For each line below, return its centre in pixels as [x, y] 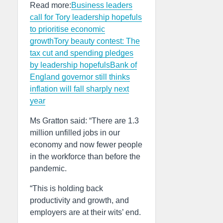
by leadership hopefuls [70, 65]
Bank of [123, 65]
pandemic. [48, 168]
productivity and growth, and [79, 200]
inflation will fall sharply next [79, 89]
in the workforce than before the [85, 157]
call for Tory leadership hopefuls [86, 17]
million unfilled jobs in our [75, 133]
